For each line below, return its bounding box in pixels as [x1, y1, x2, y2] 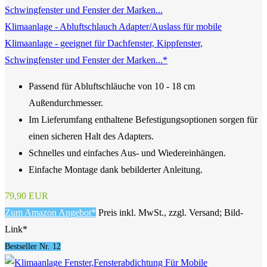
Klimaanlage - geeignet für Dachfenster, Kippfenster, [5, 38, 203, 49]
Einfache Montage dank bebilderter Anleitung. [29, 164, 203, 175]
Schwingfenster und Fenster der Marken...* [5, 55, 167, 66]
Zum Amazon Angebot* [5, 207, 96, 218]
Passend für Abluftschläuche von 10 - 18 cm [29, 81, 195, 92]
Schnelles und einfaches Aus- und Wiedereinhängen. [29, 148, 226, 159]
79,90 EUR [5, 191, 48, 201]
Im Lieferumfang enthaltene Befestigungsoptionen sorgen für [29, 114, 257, 125]
